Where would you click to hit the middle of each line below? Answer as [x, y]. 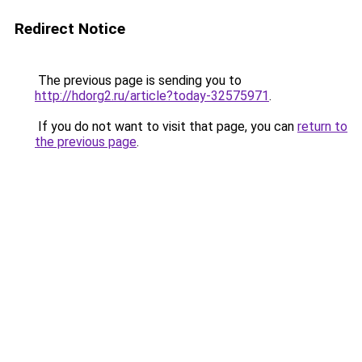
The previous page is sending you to [138, 80]
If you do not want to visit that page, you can [166, 126]
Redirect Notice [70, 29]
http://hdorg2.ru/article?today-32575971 [152, 96]
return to [322, 126]
